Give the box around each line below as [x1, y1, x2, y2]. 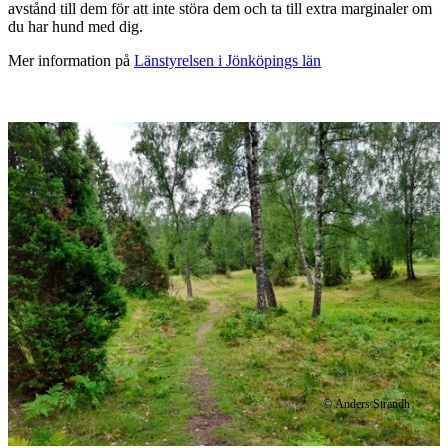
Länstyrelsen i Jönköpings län [134, 52, 321, 70]
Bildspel [7, 105, 90, 132]
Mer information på [8, 52, 134, 70]
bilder [7, 159, 69, 186]
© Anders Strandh [323, 396, 410, 411]
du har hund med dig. [8, 18, 143, 36]
